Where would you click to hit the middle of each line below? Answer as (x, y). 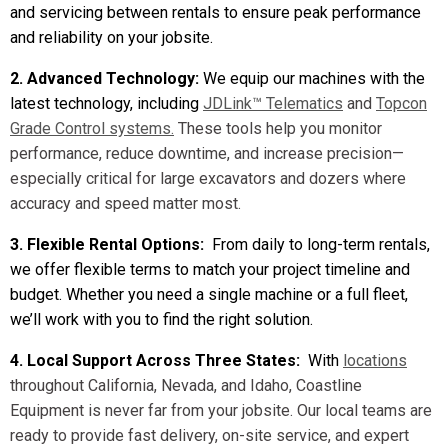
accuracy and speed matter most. (127, 204)
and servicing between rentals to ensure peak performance (215, 13)
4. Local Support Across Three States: (155, 361)
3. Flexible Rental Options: (107, 245)
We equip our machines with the (314, 79)
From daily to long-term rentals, (317, 245)
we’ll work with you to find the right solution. (163, 320)
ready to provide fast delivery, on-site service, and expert (209, 436)
